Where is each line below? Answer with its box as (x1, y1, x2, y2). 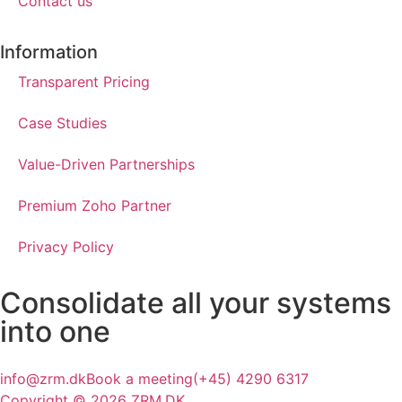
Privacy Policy (18, 238, 114, 257)
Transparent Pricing (18, 73, 150, 92)
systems (276, 285, 391, 321)
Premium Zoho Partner (18, 197, 171, 215)
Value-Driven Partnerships (18, 155, 195, 174)
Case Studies (18, 114, 107, 133)
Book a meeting (86, 370, 193, 389)
